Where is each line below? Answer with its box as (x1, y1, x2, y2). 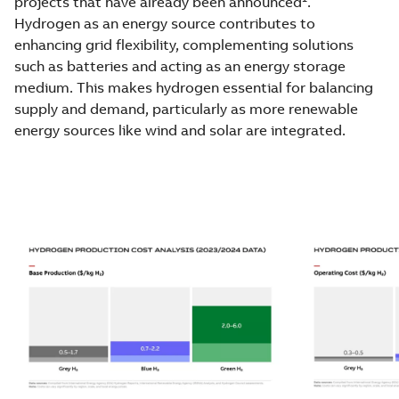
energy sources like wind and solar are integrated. (14, 120, 346, 139)
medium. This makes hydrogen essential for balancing (14, 77, 373, 96)
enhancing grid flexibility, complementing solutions (14, 35, 354, 53)
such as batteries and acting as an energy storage (14, 56, 346, 75)
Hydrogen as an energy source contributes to (14, 13, 315, 32)
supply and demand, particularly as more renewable (14, 99, 358, 118)
